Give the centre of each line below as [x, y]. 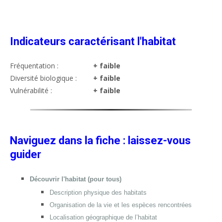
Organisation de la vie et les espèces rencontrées [121, 205]
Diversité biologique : [43, 78]
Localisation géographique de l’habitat [103, 217]
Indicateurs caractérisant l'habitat [93, 41]
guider [26, 154]
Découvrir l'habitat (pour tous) [76, 179]
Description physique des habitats [98, 193]
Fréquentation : [34, 66]
